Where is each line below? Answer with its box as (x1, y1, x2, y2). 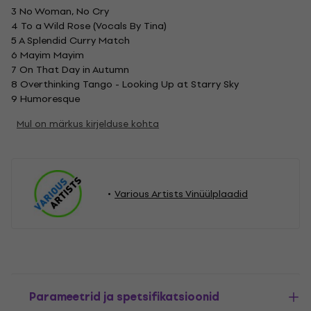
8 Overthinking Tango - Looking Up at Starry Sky (11, 76, 239, 92)
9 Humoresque (11, 91, 80, 107)
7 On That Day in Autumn (11, 62, 129, 78)
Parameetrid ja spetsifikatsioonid (29, 287, 219, 306)
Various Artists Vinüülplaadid (115, 185, 248, 202)
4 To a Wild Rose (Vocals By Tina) (11, 18, 167, 34)
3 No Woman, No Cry (11, 3, 109, 19)
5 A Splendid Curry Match (11, 33, 130, 49)
